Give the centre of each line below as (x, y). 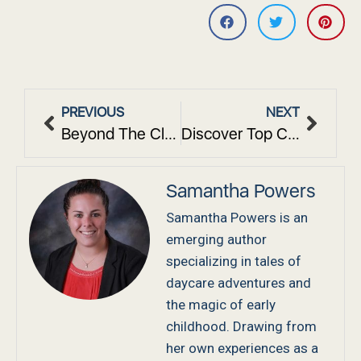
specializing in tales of (234, 261)
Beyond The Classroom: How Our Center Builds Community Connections (170, 134)
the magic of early (221, 305)
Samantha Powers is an (237, 218)
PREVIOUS (93, 112)
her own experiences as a (242, 349)
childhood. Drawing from (241, 327)
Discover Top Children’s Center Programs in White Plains (293, 134)
